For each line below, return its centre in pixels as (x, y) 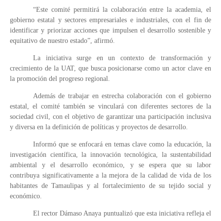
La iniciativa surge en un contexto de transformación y (122, 58)
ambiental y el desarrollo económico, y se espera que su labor (110, 165)
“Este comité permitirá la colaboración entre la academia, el (122, 10)
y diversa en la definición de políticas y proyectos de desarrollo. (99, 127)
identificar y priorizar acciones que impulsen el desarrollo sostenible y (110, 30)
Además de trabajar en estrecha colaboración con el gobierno (122, 96)
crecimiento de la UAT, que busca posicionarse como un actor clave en (110, 68)
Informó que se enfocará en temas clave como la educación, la (122, 144)
